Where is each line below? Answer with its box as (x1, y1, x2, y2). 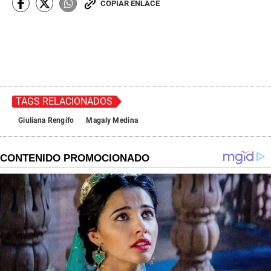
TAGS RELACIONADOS (16, 96, 113, 108)
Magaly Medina (86, 116, 139, 125)
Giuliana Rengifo (18, 116, 74, 125)
